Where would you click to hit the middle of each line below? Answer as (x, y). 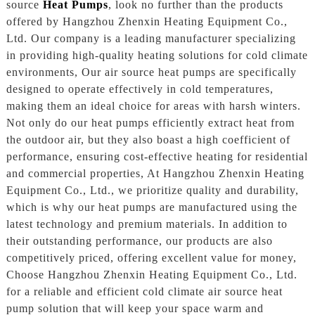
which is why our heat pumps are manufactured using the (152, 207)
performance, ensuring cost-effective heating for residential (157, 157)
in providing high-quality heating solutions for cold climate (157, 56)
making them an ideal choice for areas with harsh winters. (153, 106)
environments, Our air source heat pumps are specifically (151, 72)
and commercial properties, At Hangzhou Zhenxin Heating (155, 174)
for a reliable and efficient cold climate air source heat (144, 292)
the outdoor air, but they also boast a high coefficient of (148, 140)
